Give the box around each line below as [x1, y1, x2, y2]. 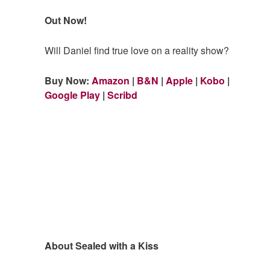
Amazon [92, 73, 130, 87]
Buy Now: [45, 73, 92, 87]
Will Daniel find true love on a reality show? [45, 43, 230, 57]
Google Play [45, 87, 101, 102]
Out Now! [45, 13, 87, 27]
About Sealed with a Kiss [45, 238, 159, 253]
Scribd [107, 87, 138, 102]
